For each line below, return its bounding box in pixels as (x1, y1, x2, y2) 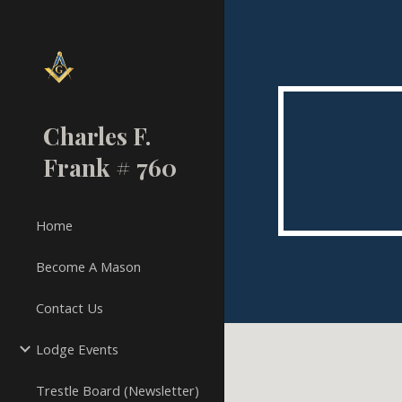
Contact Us (36, 299, 103, 317)
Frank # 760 (43, 151, 177, 183)
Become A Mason (36, 258, 141, 275)
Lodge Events (36, 340, 118, 358)
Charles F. (43, 119, 151, 152)
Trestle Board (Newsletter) (36, 381, 199, 399)
